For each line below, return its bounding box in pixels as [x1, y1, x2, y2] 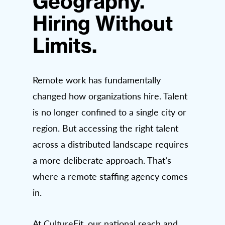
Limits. [33, 33, 97, 59]
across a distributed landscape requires [33, 138, 188, 151]
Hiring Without [33, 11, 173, 37]
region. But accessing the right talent [33, 122, 178, 135]
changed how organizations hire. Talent [33, 90, 187, 102]
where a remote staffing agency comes [33, 170, 188, 183]
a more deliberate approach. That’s [33, 154, 171, 167]
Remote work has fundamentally [33, 74, 161, 86]
